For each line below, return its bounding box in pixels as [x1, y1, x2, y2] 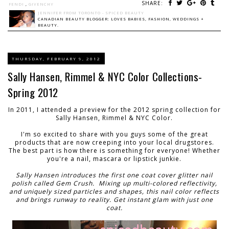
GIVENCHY [29, 1, 54, 7]
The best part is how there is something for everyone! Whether [8, 146, 220, 155]
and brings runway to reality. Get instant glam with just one [15, 195, 213, 204]
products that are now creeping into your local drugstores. [14, 138, 214, 147]
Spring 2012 [8, 84, 58, 100]
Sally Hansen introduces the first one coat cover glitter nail [16, 170, 213, 179]
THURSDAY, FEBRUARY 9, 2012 [12, 55, 101, 61]
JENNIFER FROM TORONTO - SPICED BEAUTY [38, 10, 144, 15]
